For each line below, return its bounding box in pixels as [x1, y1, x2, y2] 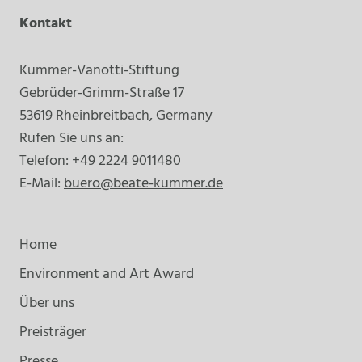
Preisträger [19, 320, 86, 344]
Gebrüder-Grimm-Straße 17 [19, 81, 184, 105]
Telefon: [19, 149, 72, 173]
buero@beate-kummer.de [64, 171, 223, 196]
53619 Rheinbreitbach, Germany [19, 103, 213, 128]
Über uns [19, 291, 74, 315]
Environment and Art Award [19, 262, 194, 286]
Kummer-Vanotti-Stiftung [19, 58, 179, 82]
